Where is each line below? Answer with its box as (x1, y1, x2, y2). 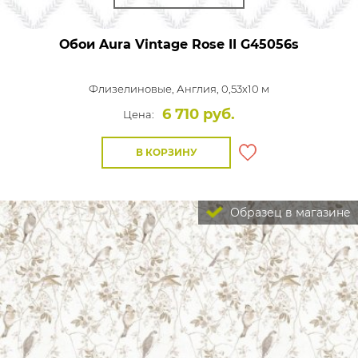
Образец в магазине (227, 205, 351, 220)
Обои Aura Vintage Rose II (59, 37, 237, 52)
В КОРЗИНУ (135, 146, 197, 158)
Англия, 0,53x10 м (177, 82, 269, 95)
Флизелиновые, (89, 82, 177, 95)
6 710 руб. (162, 105, 235, 123)
